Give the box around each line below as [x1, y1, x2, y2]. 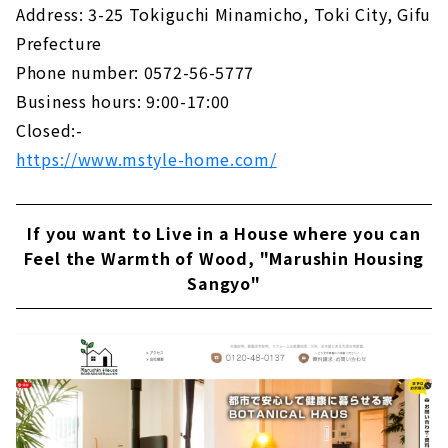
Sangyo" [187, 270, 261, 295]
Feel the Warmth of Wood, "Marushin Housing [23, 245, 425, 270]
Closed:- [16, 117, 83, 142]
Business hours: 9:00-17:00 [16, 88, 231, 113]
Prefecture [16, 30, 102, 55]
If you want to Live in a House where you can [27, 220, 421, 245]
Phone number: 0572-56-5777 [16, 59, 255, 84]
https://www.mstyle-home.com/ [16, 146, 277, 171]
